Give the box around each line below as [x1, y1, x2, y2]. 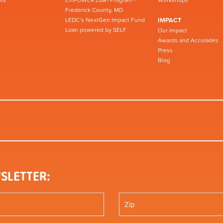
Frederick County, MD [65, 5, 123, 14]
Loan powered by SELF [65, 25, 126, 34]
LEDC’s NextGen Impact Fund [65, 15, 145, 24]
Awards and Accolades [158, 35, 219, 45]
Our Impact [158, 25, 187, 35]
